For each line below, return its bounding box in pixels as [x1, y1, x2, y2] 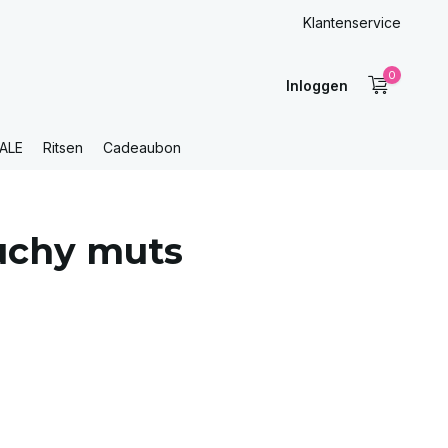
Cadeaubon [103, 139, 181, 156]
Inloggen [285, 76, 348, 94]
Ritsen [43, 139, 83, 156]
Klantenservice [303, 14, 401, 31]
